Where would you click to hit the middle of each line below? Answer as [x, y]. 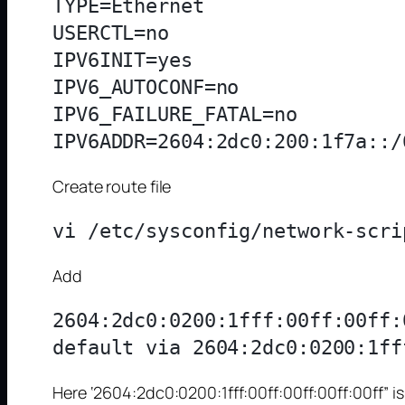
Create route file [112, 187]
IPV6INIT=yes [122, 61]
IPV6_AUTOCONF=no [146, 88]
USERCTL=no [111, 33]
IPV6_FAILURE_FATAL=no [175, 115]
